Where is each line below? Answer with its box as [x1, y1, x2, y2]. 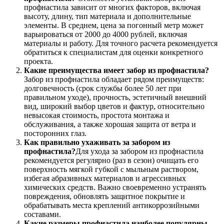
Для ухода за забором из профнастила [75, 146, 203, 155]
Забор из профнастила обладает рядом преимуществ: [24, 74, 204, 83]
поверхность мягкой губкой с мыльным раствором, [24, 164, 198, 173]
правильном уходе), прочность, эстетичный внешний [24, 92, 206, 101]
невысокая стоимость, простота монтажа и [24, 110, 169, 119]
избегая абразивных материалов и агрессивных [24, 173, 186, 182]
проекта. [24, 56, 53, 65]
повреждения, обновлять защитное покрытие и [24, 191, 185, 200]
